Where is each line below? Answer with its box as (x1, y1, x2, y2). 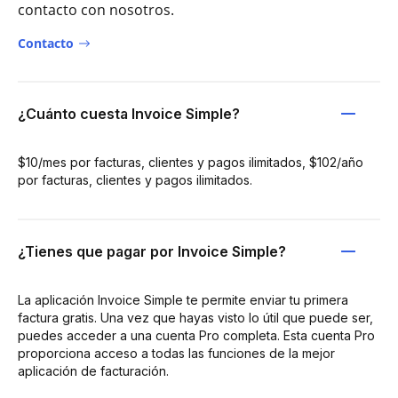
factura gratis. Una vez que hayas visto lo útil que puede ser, (18, 310, 373, 325)
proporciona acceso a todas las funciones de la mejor (18, 346, 335, 361)
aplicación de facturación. (18, 363, 169, 378)
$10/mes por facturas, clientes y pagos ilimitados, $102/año (18, 155, 363, 170)
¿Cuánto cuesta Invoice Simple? (18, 105, 240, 123)
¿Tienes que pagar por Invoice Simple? (18, 243, 286, 260)
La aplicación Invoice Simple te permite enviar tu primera (18, 292, 348, 307)
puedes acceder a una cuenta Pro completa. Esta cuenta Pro (18, 328, 375, 343)
